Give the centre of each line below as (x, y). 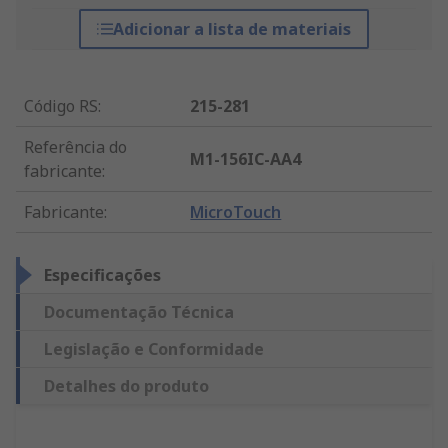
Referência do (75, 147)
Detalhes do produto (126, 386)
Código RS (61, 106)
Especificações (102, 275)
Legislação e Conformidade (154, 349)
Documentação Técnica (139, 312)
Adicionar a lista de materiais (231, 29)
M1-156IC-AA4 (246, 159)
